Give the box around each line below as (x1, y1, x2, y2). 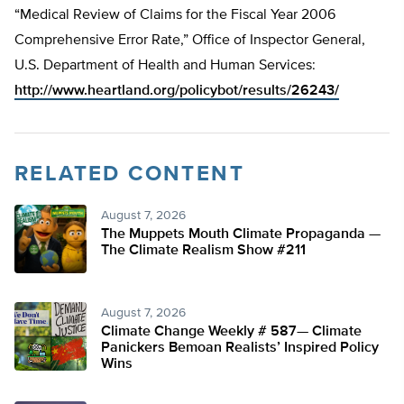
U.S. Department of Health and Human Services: (14, 59, 316, 74)
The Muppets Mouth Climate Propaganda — (101, 227, 381, 243)
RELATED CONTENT (14, 163, 244, 186)
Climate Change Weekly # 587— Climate (101, 325, 362, 340)
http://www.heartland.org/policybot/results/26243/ (14, 84, 339, 99)
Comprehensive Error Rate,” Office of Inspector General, (14, 33, 365, 49)
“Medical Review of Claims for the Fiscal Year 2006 (14, 8, 335, 23)
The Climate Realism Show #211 (101, 243, 306, 259)
